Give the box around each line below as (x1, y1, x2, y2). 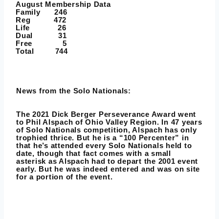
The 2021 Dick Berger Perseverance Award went (16, 110, 196, 119)
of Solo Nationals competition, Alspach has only (16, 126, 197, 134)
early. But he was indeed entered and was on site (16, 165, 200, 174)
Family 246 (16, 8, 67, 17)
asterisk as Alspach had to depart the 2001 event (16, 157, 198, 166)
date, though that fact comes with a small (16, 149, 171, 158)
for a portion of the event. (16, 173, 113, 181)
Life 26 (16, 23, 66, 32)
